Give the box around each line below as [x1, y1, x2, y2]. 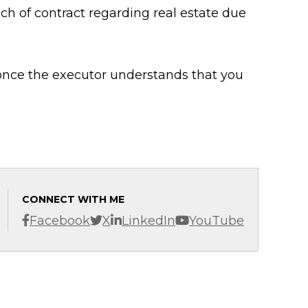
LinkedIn [122, 212, 175, 228]
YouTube [189, 212, 244, 228]
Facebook [30, 212, 90, 228]
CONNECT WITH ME [22, 192, 124, 206]
